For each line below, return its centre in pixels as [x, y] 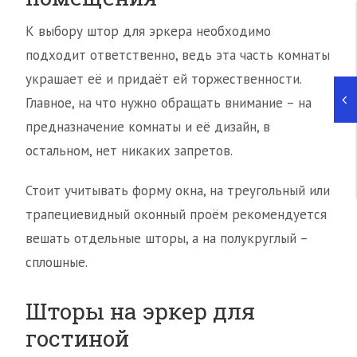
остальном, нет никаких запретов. [129, 151]
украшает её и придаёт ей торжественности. [163, 79]
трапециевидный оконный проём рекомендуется [176, 215]
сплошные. [60, 263]
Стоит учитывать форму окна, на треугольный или [178, 191]
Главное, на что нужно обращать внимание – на [169, 103]
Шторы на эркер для [140, 312]
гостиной [77, 339]
